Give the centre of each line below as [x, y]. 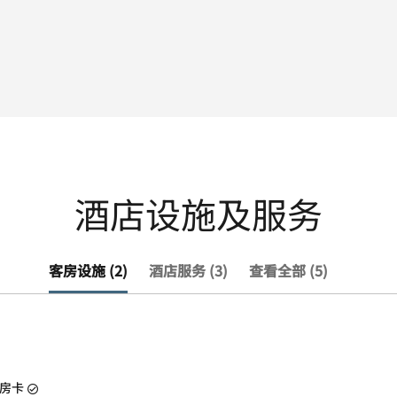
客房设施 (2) [88, 270]
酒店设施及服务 [198, 213]
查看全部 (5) [288, 270]
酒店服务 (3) [188, 270]
